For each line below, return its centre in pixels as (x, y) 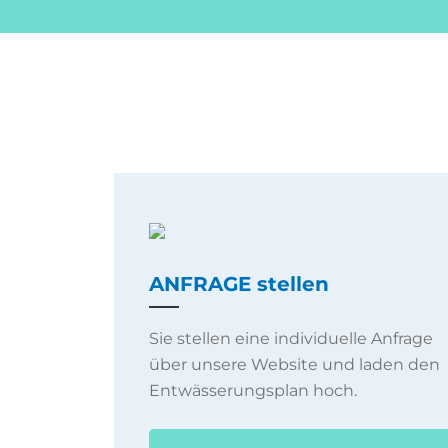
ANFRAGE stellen (239, 283)
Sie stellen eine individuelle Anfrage (291, 338)
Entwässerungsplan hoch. (253, 390)
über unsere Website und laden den (294, 364)
